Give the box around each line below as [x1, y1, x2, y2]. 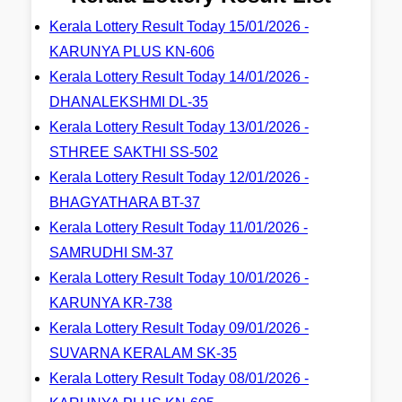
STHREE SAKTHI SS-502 [49, 144, 218, 160]
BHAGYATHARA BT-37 [49, 195, 200, 210]
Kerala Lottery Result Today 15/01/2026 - [49, 19, 309, 34]
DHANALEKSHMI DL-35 [49, 94, 208, 109]
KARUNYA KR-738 [49, 295, 172, 310]
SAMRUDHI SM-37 [49, 245, 173, 260]
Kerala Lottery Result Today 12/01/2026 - [49, 170, 309, 185]
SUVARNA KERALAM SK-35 [49, 345, 237, 361]
